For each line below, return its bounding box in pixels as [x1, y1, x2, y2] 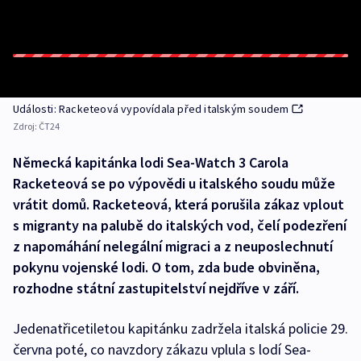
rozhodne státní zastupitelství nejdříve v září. [13, 279, 299, 297]
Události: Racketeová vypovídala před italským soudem [13, 102, 289, 116]
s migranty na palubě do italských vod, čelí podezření [13, 216, 346, 234]
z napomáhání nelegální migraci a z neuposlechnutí [13, 237, 333, 255]
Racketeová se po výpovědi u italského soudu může [13, 174, 335, 193]
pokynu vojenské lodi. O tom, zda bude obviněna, [13, 258, 320, 276]
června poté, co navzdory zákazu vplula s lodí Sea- [13, 340, 311, 359]
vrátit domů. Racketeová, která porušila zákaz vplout [13, 195, 344, 214]
